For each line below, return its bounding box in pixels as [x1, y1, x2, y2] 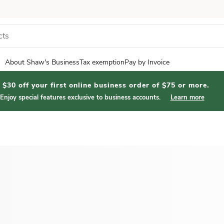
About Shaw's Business [5, 57, 79, 67]
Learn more [170, 93, 204, 102]
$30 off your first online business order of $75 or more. [2, 80, 209, 90]
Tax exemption [79, 57, 124, 67]
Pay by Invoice [124, 57, 169, 67]
